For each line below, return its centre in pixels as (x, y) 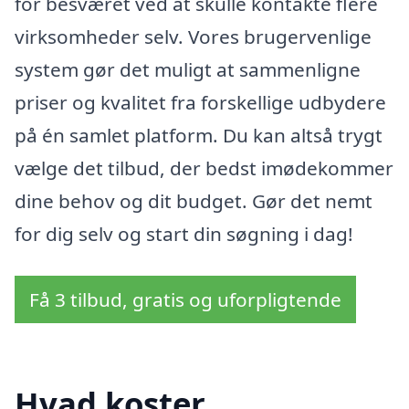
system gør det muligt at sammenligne (188, 70)
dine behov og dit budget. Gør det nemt (194, 201)
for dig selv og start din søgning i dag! (184, 234)
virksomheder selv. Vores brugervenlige (193, 37)
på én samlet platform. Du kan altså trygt (199, 136)
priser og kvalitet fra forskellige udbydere (200, 103)
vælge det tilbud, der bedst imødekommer (204, 168)
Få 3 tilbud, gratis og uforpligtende (185, 300)
